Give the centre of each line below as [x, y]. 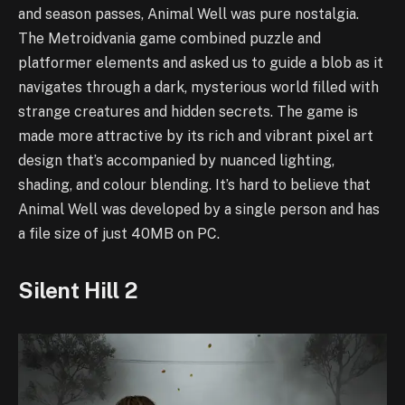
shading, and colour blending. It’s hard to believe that [194, 185]
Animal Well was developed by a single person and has [199, 210]
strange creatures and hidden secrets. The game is [188, 112]
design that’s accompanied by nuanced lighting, [176, 161]
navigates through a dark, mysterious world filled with [198, 88]
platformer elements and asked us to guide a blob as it [201, 63]
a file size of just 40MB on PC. [119, 234]
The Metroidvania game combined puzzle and [170, 39]
